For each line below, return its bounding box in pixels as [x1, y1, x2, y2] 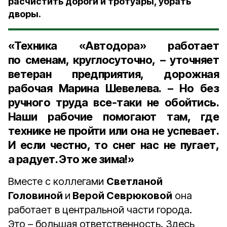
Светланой [106, 175, 163, 187]
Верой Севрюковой [70, 190, 172, 202]
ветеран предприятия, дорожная [8, 67, 219, 81]
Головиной [8, 190, 65, 202]
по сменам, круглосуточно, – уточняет [8, 53, 219, 66]
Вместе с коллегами [8, 175, 106, 187]
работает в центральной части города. [8, 204, 192, 216]
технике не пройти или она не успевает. [8, 124, 219, 137]
